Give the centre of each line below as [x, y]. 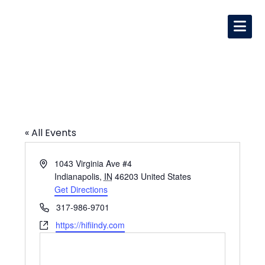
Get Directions [81, 189]
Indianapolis [77, 176]
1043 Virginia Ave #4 [93, 163]
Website [54, 224]
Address [54, 163]
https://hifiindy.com [90, 225]
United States [166, 176]
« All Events [50, 133]
